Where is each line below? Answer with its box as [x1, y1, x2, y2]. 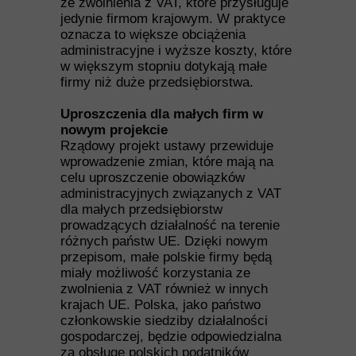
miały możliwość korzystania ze [60, 265, 250, 281]
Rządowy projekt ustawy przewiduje [60, 138, 273, 153]
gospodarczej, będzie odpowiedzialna [60, 329, 281, 344]
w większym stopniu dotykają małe [60, 59, 267, 74]
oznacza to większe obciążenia [60, 27, 246, 42]
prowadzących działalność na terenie [60, 218, 280, 233]
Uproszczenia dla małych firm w [60, 106, 263, 122]
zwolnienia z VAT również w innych [60, 281, 268, 296]
